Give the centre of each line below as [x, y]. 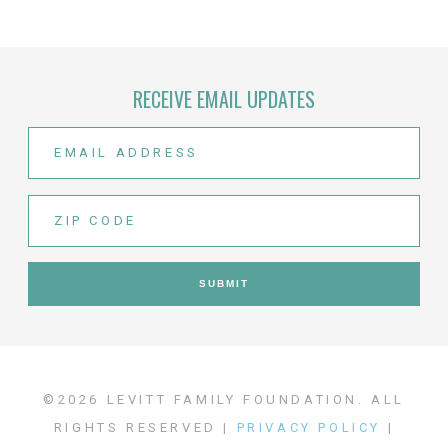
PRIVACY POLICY [308, 427]
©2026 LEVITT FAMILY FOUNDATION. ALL [223, 399]
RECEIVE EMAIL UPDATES [224, 98]
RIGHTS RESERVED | [145, 427]
